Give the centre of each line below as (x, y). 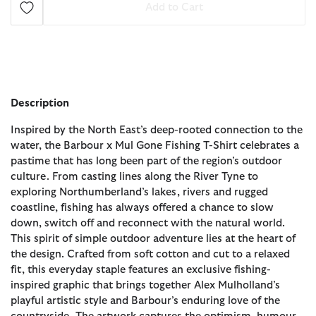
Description (40, 103)
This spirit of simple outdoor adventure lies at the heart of (153, 238)
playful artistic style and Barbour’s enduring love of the (145, 300)
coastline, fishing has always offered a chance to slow (142, 207)
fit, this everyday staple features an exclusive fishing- (141, 269)
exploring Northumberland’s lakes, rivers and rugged (139, 192)
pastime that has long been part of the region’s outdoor (146, 161)
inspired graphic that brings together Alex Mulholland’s (145, 285)
